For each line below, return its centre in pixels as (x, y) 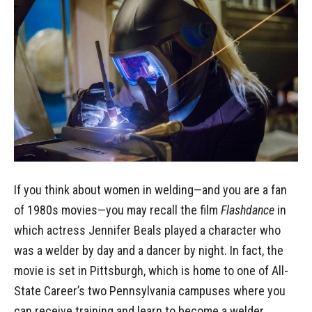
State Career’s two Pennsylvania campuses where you (150, 291)
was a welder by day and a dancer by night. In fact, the (149, 251)
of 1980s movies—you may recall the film (117, 210)
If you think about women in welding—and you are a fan (150, 190)
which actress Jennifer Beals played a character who (147, 231)
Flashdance (248, 210)
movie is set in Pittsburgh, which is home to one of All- (151, 271)
